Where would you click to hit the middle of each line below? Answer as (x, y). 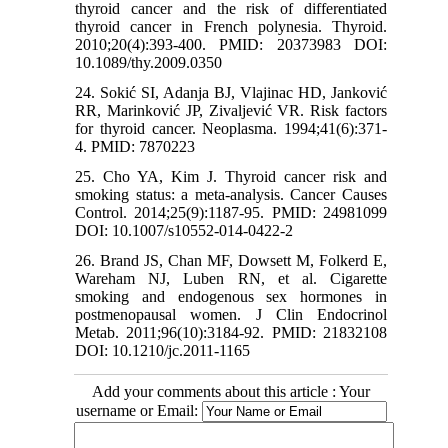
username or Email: (138, 411)
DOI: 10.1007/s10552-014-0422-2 (184, 231)
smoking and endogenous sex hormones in (231, 297)
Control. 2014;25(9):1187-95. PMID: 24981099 (231, 213)
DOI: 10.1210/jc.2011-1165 (163, 351)
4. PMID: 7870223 (135, 147)
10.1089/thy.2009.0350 (149, 63)
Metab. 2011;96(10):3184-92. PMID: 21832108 (231, 333)
